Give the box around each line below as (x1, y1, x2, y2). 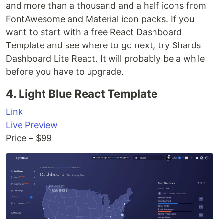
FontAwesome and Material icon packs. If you (6, 14, 194, 24)
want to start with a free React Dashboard (6, 27, 182, 38)
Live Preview (6, 120, 58, 131)
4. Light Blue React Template (6, 87, 157, 101)
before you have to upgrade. (6, 66, 124, 77)
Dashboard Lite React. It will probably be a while (6, 53, 205, 64)
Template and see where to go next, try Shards (6, 40, 201, 51)
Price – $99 (6, 133, 52, 144)
